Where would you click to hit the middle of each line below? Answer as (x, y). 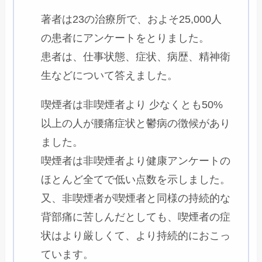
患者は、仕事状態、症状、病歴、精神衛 (136, 56)
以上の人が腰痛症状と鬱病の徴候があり (136, 123)
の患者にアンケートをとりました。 (125, 38)
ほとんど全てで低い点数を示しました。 (136, 179)
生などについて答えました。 (110, 75)
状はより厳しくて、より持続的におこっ (136, 235)
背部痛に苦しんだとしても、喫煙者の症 (136, 217)
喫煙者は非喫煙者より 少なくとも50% (132, 104)
